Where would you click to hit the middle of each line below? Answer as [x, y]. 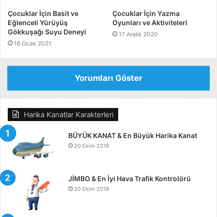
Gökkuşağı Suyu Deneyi [47, 31]
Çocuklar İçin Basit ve [43, 13]
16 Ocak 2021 [33, 43]
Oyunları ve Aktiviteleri [150, 22]
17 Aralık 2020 [138, 34]
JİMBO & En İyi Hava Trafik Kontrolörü [130, 178]
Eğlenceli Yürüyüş [38, 22]
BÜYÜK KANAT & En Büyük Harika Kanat [133, 135]
